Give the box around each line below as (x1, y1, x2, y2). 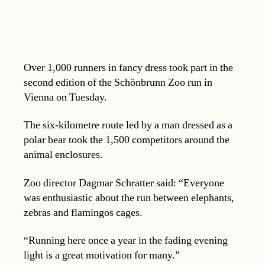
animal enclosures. (24, 148, 103, 162)
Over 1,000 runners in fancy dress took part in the (24, 60, 233, 75)
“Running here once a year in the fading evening (24, 234, 228, 248)
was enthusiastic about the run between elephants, (24, 190, 234, 205)
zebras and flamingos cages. (24, 205, 143, 219)
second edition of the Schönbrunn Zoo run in (24, 75, 212, 89)
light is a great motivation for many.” (24, 248, 180, 263)
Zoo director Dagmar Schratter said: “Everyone (24, 176, 224, 190)
